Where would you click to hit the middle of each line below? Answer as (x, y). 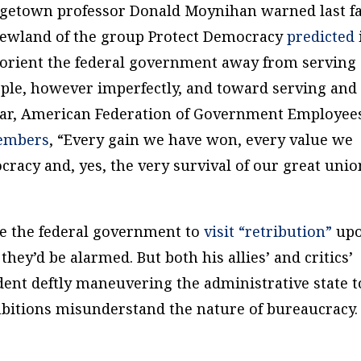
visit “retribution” (268, 231)
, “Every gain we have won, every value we (201, 139)
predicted (321, 36)
